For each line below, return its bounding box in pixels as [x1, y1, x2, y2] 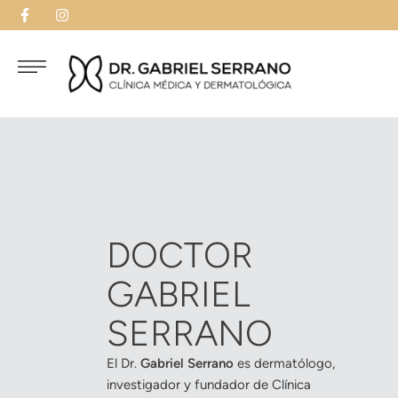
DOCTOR [107, 234, 253, 277]
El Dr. [107, 355, 140, 372]
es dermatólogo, [234, 355, 335, 372]
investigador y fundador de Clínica [107, 377, 311, 394]
